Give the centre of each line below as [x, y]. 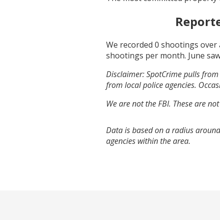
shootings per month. [147, 55]
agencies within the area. [148, 141]
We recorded [130, 44]
